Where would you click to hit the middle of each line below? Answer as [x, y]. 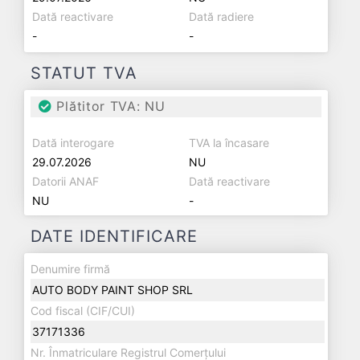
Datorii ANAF [65, 181]
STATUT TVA [84, 73]
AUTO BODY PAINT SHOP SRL [112, 290]
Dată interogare [73, 143]
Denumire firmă [70, 269]
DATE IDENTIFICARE [114, 236]
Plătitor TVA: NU [108, 106]
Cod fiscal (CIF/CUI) [83, 311]
